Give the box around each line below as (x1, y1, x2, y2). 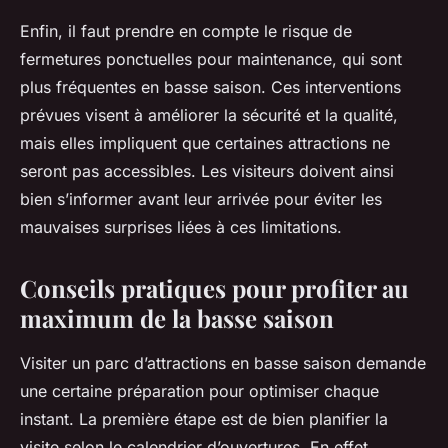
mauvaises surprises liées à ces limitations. (20, 216, 342, 237)
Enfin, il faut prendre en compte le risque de (20, 20, 352, 41)
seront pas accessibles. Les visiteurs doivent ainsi (20, 160, 394, 181)
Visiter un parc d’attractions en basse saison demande (20, 352, 426, 373)
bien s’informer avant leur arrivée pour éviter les (20, 188, 382, 209)
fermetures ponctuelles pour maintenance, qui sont (20, 48, 402, 69)
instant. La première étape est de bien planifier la (20, 408, 388, 429)
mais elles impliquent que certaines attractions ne (20, 132, 390, 153)
